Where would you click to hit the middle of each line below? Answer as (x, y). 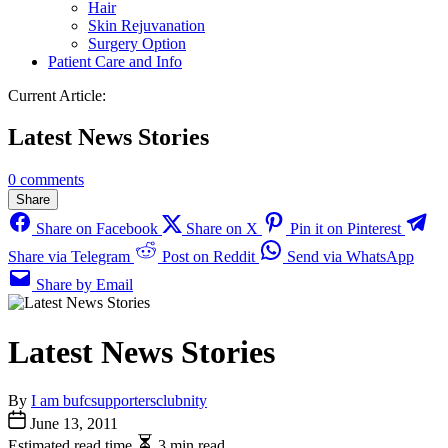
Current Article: (57, 95)
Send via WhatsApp (348, 257)
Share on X (222, 229)
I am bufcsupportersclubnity (119, 401)
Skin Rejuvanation (146, 25)
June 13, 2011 (72, 424)
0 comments (46, 180)
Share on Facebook (97, 229)
